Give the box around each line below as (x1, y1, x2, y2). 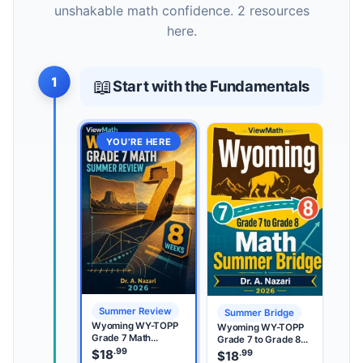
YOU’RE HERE (105, 135, 172, 147)
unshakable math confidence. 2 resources (53, 2, 310, 19)
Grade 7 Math (92, 331, 152, 344)
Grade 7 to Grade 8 (217, 333, 301, 345)
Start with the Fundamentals (113, 77, 310, 96)
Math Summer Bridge (217, 345, 309, 357)
